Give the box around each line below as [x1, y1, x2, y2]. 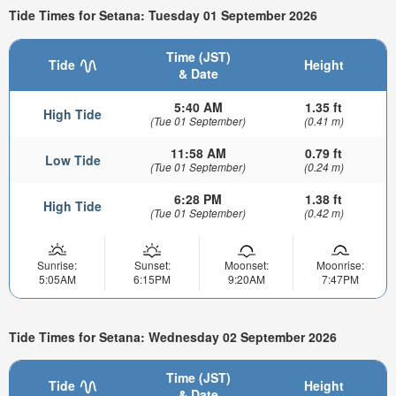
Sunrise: [37, 257, 77, 273]
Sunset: [133, 257, 171, 273]
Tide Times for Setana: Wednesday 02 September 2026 [9, 327, 337, 346]
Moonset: [224, 257, 269, 273]
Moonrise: [316, 257, 364, 273]
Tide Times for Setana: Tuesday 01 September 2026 [9, 6, 317, 25]
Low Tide [44, 151, 101, 170]
